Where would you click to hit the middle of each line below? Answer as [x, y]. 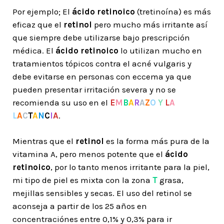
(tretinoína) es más [173, 11]
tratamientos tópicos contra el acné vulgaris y [102, 63]
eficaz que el [38, 24]
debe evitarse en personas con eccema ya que [102, 76]
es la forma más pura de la [157, 141]
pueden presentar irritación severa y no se [94, 89]
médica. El [33, 50]
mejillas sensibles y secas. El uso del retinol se [102, 193]
